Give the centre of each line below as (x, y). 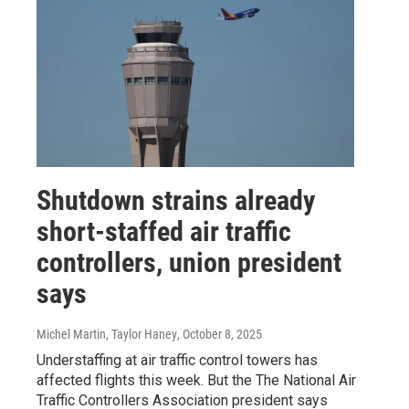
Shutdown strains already (176, 200)
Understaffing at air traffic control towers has (177, 360)
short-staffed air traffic (164, 231)
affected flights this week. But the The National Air (196, 380)
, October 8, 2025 (220, 334)
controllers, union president (189, 262)
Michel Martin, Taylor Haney (107, 334)
